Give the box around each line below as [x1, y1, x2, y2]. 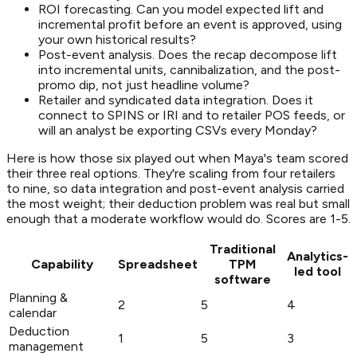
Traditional [209, 241, 276, 257]
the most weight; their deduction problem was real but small [6, 195, 350, 211]
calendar [9, 304, 57, 320]
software [214, 271, 271, 287]
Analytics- [287, 248, 348, 264]
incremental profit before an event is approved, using [38, 16, 342, 32]
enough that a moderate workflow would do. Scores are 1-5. [6, 210, 351, 226]
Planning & [9, 289, 68, 305]
